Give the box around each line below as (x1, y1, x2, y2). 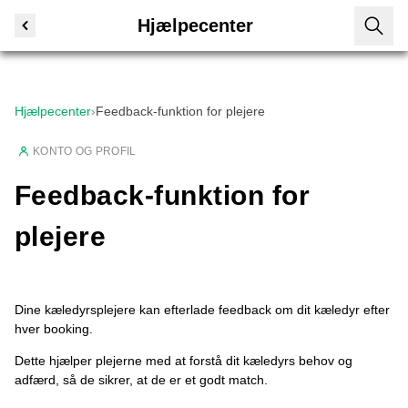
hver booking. (15, 321, 93, 336)
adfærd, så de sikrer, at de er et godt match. (15, 372, 268, 388)
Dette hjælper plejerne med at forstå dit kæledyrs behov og (15, 353, 352, 369)
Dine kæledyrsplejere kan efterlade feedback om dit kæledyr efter (15, 302, 390, 317)
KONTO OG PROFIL (33, 145, 137, 158)
